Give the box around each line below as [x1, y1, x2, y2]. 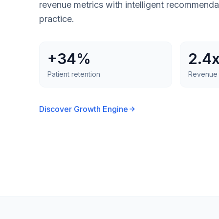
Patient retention [47, 69, 100, 78]
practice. [39, 13, 74, 24]
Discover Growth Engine [39, 104, 128, 114]
